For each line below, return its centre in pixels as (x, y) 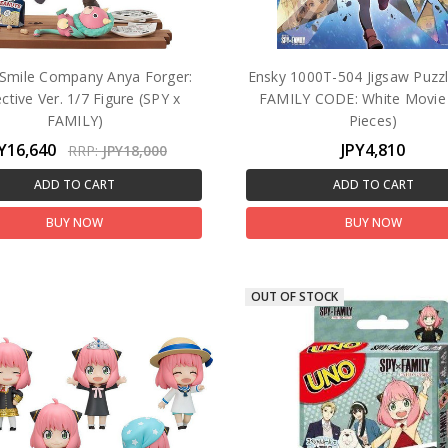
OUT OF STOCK (295, 297)
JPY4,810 (373, 149)
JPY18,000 (134, 150)
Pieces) (373, 120)
